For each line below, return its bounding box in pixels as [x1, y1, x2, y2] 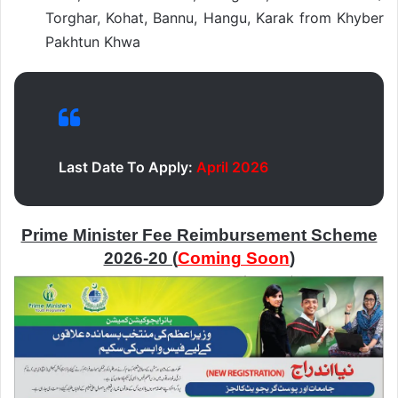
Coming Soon [177, 248, 290, 267]
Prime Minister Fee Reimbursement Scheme [20, 225, 378, 244]
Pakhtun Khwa [45, 32, 140, 51]
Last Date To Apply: [59, 157, 193, 176]
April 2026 [193, 157, 268, 176]
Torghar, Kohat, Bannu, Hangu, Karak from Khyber [45, 8, 384, 27]
